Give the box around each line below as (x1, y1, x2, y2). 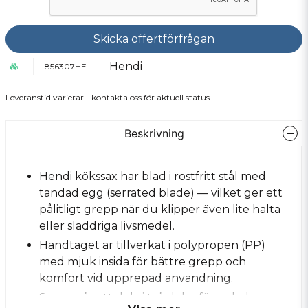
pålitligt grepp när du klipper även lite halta (39, 203, 280, 216)
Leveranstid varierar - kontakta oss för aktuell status (5, 92, 210, 102)
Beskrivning (124, 126, 184, 140)
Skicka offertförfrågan (93, 32, 214, 45)
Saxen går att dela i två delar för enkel (39, 291, 249, 304)
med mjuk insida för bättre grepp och (39, 255, 246, 268)
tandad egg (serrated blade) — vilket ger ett (39, 186, 283, 199)
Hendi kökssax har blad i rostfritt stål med (39, 170, 266, 183)
